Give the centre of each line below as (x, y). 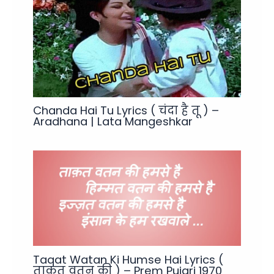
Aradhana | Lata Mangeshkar (113, 122)
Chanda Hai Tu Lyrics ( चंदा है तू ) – (126, 111)
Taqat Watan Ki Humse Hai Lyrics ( (128, 259)
